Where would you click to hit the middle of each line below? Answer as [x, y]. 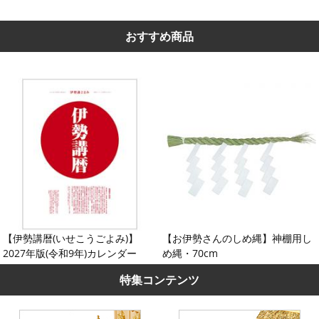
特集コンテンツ [159, 279]
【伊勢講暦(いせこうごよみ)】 [71, 239]
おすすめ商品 [159, 36]
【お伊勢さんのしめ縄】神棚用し [237, 239]
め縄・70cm [190, 253]
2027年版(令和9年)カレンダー [70, 253]
